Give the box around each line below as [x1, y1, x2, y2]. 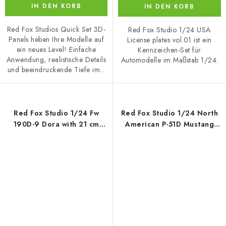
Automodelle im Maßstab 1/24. [121, 54, 218, 65]
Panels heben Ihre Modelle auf [8, 34, 104, 44]
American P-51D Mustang [125, 119, 214, 129]
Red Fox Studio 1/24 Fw [14, 107, 99, 118]
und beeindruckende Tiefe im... [7, 64, 105, 75]
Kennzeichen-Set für [138, 44, 201, 55]
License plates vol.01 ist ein [127, 34, 212, 45]
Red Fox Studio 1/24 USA [128, 24, 211, 35]
